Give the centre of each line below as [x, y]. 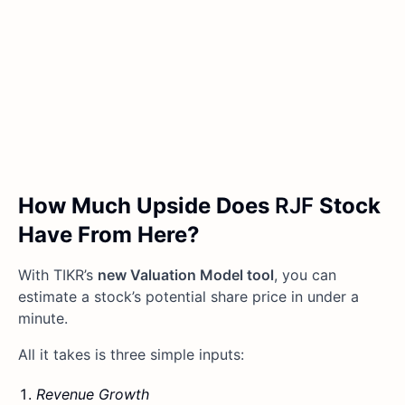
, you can [305, 275]
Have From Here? [109, 235]
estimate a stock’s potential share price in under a [188, 297]
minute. [43, 319]
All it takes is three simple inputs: [131, 355]
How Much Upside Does [146, 206]
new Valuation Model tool [186, 275]
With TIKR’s [58, 275]
